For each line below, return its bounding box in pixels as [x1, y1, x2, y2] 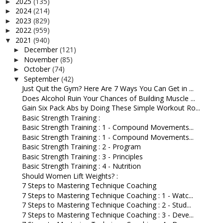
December [23, 45, 60, 54]
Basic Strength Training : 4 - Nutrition [21, 161, 141, 171]
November [23, 54, 60, 64]
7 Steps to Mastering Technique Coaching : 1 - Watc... [21, 190, 193, 200]
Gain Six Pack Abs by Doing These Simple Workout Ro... [21, 103, 200, 112]
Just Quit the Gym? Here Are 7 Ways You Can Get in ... [21, 84, 194, 93]
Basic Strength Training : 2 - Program [21, 142, 141, 151]
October [23, 64, 52, 74]
